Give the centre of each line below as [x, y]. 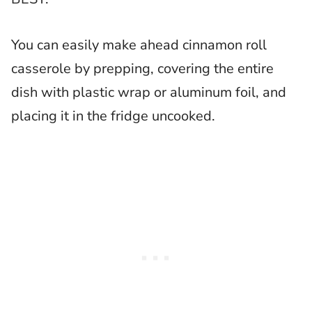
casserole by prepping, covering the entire [142, 69]
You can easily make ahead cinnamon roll [139, 45]
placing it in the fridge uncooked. [113, 116]
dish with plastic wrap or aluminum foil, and [149, 93]
